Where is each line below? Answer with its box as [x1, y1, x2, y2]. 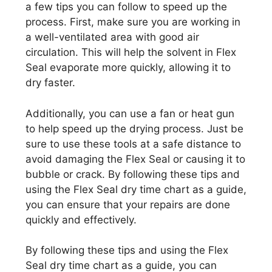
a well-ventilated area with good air [25, 31, 199, 43]
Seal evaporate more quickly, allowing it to [25, 61, 231, 73]
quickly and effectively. [25, 213, 137, 226]
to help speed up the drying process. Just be [25, 122, 243, 135]
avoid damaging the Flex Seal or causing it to [25, 152, 245, 165]
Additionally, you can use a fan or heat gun [25, 107, 234, 120]
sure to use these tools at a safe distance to [25, 137, 241, 150]
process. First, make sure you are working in [25, 16, 240, 28]
